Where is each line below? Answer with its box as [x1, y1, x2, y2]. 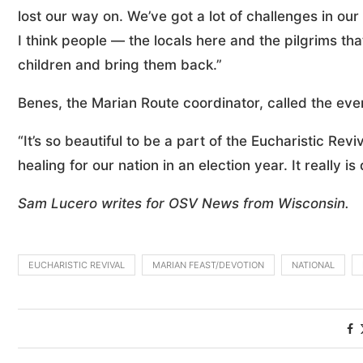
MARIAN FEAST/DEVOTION [152, 259, 264, 271]
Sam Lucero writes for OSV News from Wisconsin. [18, 195, 349, 211]
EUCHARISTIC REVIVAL [28, 259, 125, 271]
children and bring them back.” [18, 57, 222, 73]
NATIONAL [292, 259, 335, 271]
